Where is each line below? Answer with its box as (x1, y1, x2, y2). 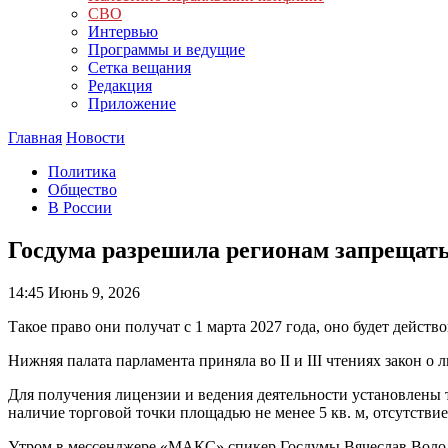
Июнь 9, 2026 (44, 283, 140, 301)
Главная (8, 129, 62, 146)
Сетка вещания (88, 59, 191, 76)
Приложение (88, 95, 176, 112)
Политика (48, 163, 116, 180)
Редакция (88, 77, 152, 94)
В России (48, 199, 112, 216)
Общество (48, 181, 117, 198)
